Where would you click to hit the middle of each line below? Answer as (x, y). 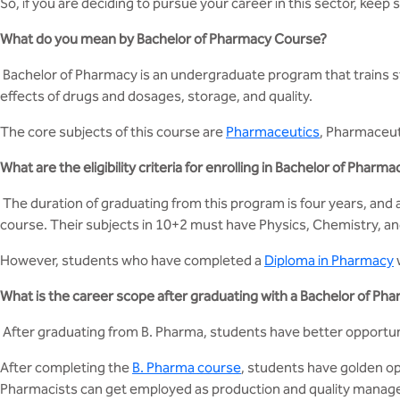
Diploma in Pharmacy (329, 260)
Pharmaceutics (273, 132)
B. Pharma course (187, 367)
